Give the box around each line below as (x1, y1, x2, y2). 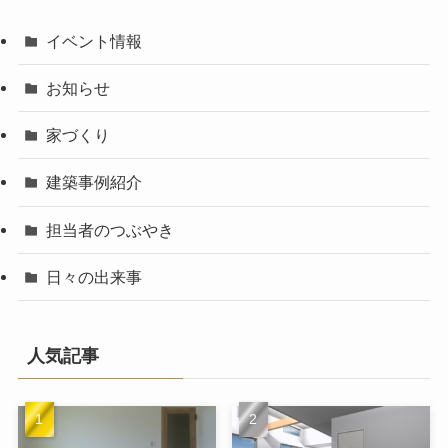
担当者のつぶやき (46, 220, 175, 239)
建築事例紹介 (46, 173, 143, 192)
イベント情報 (46, 31, 143, 50)
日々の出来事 (46, 267, 143, 286)
